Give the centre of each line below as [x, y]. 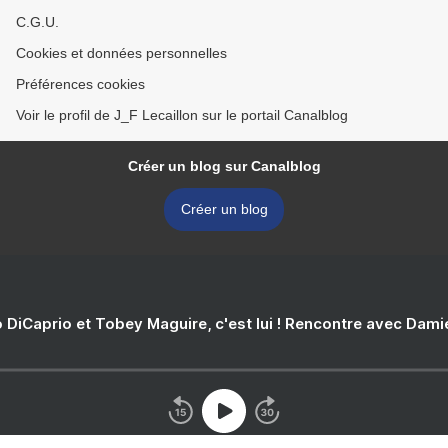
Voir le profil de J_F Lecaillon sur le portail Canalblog [182, 115]
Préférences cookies [80, 84]
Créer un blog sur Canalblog [224, 166]
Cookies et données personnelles [121, 53]
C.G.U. [37, 22]
